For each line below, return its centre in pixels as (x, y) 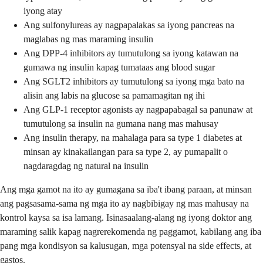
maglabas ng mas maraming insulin (88, 39)
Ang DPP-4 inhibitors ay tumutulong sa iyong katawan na (131, 53)
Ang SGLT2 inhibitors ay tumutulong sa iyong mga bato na (134, 81)
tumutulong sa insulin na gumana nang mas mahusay (121, 123)
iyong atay (43, 11)
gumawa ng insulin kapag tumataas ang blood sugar (119, 67)
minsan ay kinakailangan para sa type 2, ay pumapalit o (126, 151)
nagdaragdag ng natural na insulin (86, 166)
